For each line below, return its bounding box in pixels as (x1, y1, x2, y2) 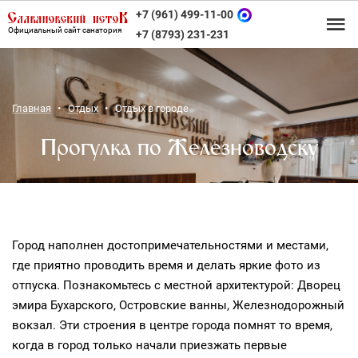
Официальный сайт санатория (8, 26, 121, 35)
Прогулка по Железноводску (40, 134, 318, 162)
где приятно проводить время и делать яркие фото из (12, 258, 320, 272)
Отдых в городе (115, 102, 189, 114)
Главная (12, 102, 51, 114)
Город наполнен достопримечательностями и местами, (12, 238, 328, 253)
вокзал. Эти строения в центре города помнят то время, (12, 318, 332, 332)
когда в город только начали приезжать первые (12, 338, 287, 352)
